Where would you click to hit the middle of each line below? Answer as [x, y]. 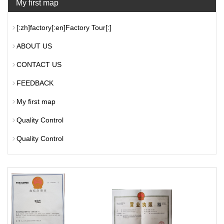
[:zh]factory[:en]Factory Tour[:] [64, 27]
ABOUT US [34, 46]
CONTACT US [39, 64]
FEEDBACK [35, 83]
